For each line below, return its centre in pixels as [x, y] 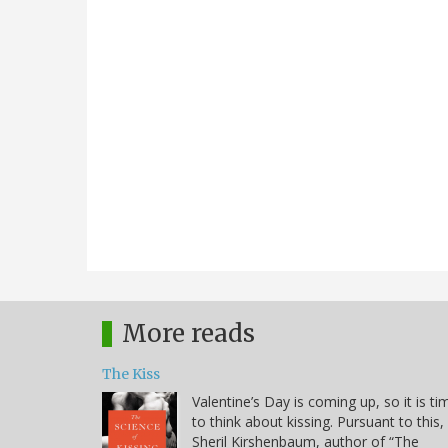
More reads [188, 333]
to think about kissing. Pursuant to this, [318, 421]
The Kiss [131, 373]
